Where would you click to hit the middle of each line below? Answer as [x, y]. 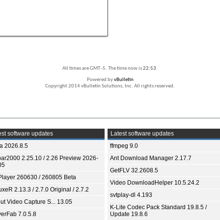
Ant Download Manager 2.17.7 [151, 158]
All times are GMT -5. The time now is [103, 68]
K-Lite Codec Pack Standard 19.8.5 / [158, 207]
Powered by [100, 80]
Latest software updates [141, 133]
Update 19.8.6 [129, 214]
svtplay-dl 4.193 [131, 195]
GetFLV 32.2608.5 [134, 170]
